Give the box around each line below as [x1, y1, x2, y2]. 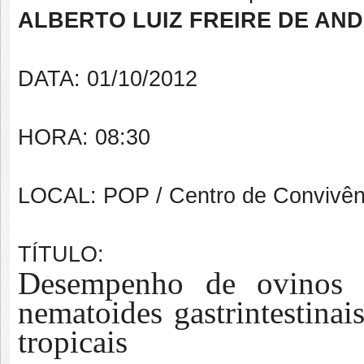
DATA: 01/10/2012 [18, 67, 197, 91]
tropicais [18, 324, 128, 359]
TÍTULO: [18, 242, 104, 266]
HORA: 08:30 [18, 125, 150, 149]
